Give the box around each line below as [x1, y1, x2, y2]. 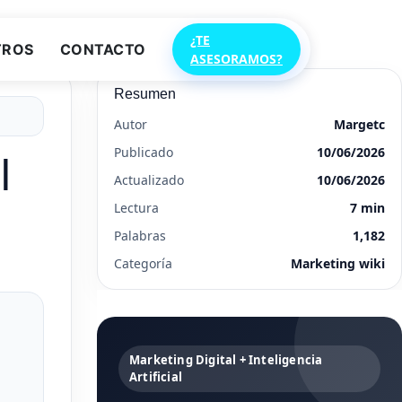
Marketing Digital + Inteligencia [129, 352, 323, 368]
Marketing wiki [291, 255, 385, 272]
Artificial [129, 369, 183, 385]
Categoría [114, 255, 172, 272]
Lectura [114, 199, 159, 216]
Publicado [114, 144, 173, 161]
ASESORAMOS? [190, 50, 283, 67]
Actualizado [114, 171, 184, 188]
